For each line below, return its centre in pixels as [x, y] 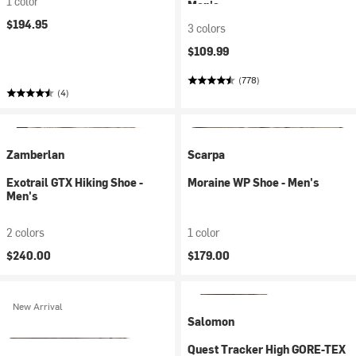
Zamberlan [35, 155]
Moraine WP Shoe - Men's [253, 182]
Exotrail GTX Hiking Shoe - [75, 182]
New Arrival [38, 306]
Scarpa [206, 155]
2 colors [25, 232]
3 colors [207, 28]
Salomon [211, 321]
